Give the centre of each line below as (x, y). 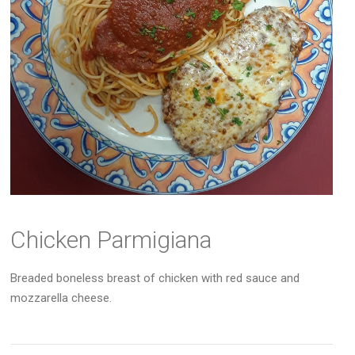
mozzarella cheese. (61, 298)
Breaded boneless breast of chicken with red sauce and (155, 278)
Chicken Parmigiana (111, 239)
